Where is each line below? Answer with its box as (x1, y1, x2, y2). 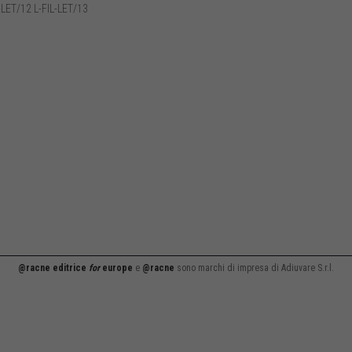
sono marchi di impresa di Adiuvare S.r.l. (174, 262, 334, 273)
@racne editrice (18, 262, 89, 273)
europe (100, 262, 133, 273)
